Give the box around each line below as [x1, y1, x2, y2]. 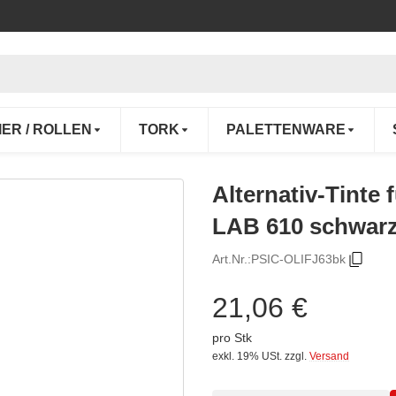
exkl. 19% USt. [212, 350, 282, 363]
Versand [309, 350, 349, 363]
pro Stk [212, 331, 252, 346]
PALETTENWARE [226, 122, 346, 138]
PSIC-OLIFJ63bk [251, 252, 346, 267]
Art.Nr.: [212, 252, 251, 267]
